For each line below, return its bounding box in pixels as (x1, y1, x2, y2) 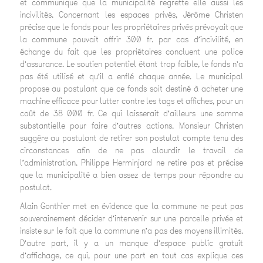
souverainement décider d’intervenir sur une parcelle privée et (19, 213, 244, 224)
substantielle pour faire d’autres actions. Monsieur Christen (19, 120, 244, 131)
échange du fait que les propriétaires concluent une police (19, 46, 244, 58)
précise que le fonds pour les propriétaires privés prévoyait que (19, 21, 244, 33)
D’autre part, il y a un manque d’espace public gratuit (19, 237, 244, 249)
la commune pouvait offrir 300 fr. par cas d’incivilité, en (19, 33, 244, 45)
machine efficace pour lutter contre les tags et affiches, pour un (19, 95, 244, 107)
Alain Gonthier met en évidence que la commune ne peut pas (19, 200, 244, 212)
